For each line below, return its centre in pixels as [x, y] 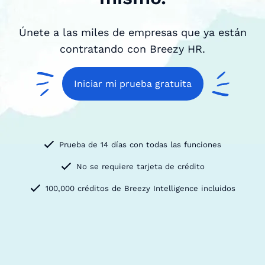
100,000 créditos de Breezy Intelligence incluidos [140, 188]
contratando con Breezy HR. [132, 49]
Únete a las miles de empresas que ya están [132, 32]
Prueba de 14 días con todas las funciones [140, 144]
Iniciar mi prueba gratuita [132, 83]
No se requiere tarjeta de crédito [140, 166]
